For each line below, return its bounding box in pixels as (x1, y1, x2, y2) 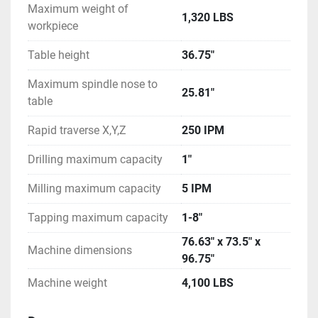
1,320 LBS (182, 11, 234, 25)
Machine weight (28, 276, 107, 290)
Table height (28, 48, 89, 62)
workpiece (28, 19, 78, 33)
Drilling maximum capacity (28, 153, 163, 167)
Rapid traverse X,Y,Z (28, 124, 126, 138)
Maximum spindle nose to (28, 77, 158, 92)
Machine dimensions (28, 243, 132, 258)
